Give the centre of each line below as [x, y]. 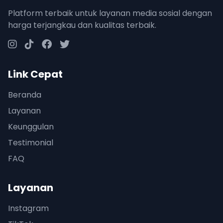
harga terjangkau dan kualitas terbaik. [82, 25]
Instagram [28, 209]
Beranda [25, 95]
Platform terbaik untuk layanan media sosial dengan [110, 13]
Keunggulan [31, 127]
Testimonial [31, 143]
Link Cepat [35, 74]
